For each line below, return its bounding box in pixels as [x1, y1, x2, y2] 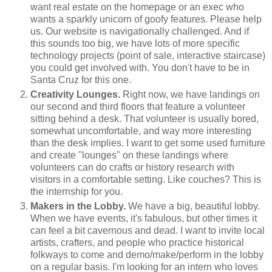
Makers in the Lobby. [30, 201, 126, 212]
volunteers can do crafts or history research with [30, 162, 234, 173]
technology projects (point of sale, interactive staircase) [30, 50, 265, 61]
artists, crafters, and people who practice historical [30, 237, 244, 248]
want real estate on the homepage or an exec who [30, 2, 244, 13]
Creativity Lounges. [30, 89, 120, 100]
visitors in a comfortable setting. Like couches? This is [30, 174, 261, 185]
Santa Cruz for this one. [30, 75, 131, 86]
